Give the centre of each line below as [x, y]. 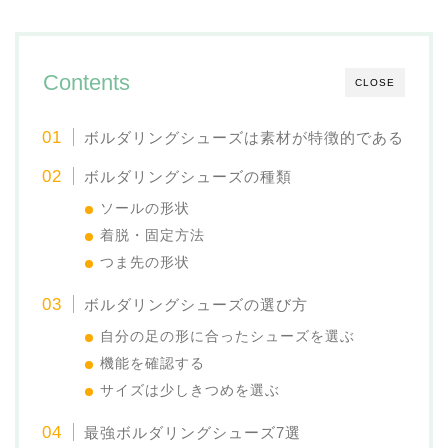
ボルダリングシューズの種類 [188, 176]
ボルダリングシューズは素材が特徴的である [244, 137]
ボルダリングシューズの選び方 [196, 304]
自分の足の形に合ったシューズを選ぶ [228, 336]
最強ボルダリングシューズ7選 [193, 432]
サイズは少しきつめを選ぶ [190, 390]
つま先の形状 [145, 262]
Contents [86, 82]
